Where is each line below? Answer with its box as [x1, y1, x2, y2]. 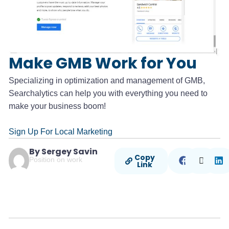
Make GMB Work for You [9, 52, 197, 74]
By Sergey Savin [29, 145, 98, 157]
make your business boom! [9, 101, 106, 110]
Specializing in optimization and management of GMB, [9, 76, 205, 85]
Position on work [29, 155, 83, 164]
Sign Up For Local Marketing [9, 127, 112, 136]
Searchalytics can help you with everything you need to [9, 88, 208, 98]
